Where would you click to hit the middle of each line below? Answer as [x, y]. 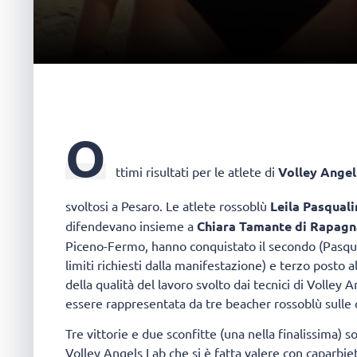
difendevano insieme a [131, 225]
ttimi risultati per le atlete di [197, 171]
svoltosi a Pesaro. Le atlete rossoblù [168, 205]
